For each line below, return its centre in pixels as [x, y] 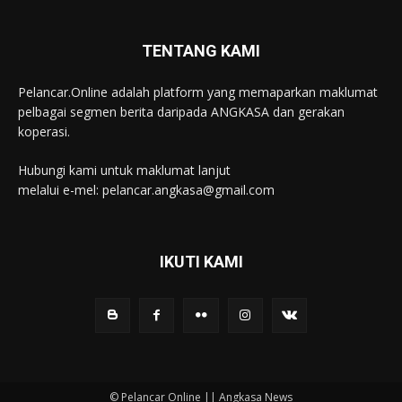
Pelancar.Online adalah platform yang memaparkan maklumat [198, 92]
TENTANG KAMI [201, 51]
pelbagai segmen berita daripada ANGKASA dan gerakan [181, 112]
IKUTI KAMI [201, 262]
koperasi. [44, 132]
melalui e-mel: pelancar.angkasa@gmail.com [146, 190]
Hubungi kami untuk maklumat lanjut [126, 170]
